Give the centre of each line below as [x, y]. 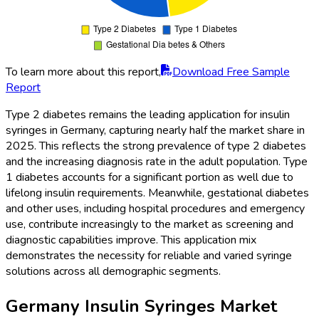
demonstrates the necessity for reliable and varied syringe [149, 256]
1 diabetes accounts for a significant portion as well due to [150, 178]
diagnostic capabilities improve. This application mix [131, 240]
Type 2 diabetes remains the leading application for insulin [148, 115]
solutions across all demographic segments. [113, 272]
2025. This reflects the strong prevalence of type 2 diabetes [156, 146]
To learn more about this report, [83, 72]
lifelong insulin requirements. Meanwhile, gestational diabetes [157, 193]
